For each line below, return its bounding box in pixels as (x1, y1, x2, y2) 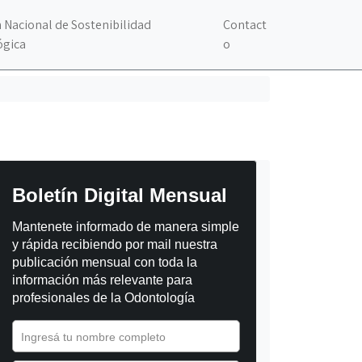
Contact (222, 16, 267, 33)
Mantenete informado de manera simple (12, 220, 239, 234)
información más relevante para (12, 273, 192, 287)
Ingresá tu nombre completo (21, 330, 166, 343)
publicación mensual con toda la (12, 255, 197, 269)
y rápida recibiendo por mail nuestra (12, 238, 217, 251)
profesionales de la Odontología (12, 291, 195, 305)
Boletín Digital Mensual (12, 184, 227, 206)
